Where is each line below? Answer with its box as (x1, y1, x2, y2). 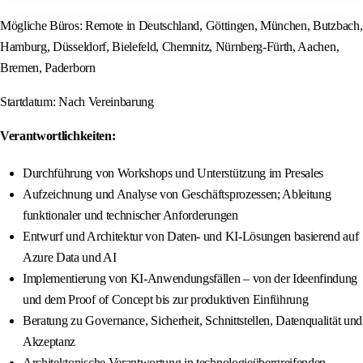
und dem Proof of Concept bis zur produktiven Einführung (23, 293, 309, 307)
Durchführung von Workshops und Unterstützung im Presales (23, 166, 324, 181)
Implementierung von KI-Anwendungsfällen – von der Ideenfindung (23, 271, 358, 286)
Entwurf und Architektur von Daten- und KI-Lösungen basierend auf (23, 229, 359, 244)
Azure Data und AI (23, 250, 117, 265)
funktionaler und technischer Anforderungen (23, 208, 238, 223)
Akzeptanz (23, 335, 76, 349)
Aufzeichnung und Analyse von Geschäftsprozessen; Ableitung (23, 187, 331, 202)
